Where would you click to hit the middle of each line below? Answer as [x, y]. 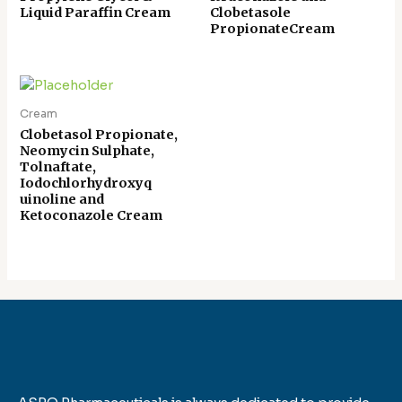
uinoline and [62, 200]
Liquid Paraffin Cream [96, 12]
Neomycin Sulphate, [87, 151]
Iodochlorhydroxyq [86, 184]
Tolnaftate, [58, 167]
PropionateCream [272, 28]
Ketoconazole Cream [92, 216]
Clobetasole [250, 12]
